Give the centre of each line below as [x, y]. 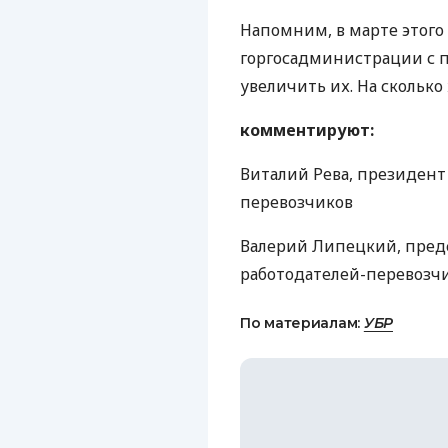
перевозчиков [296, 202]
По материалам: [302, 323]
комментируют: [307, 130]
